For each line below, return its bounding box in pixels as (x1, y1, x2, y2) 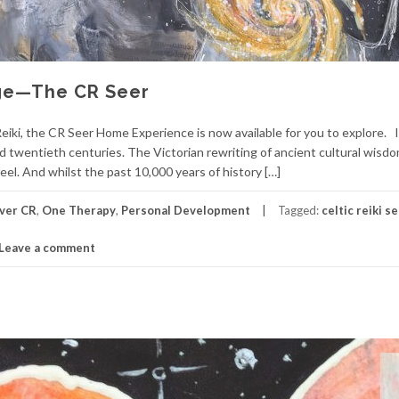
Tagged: (278, 203, 322, 217)
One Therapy (42, 203, 116, 217)
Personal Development (121, 203, 250, 217)
